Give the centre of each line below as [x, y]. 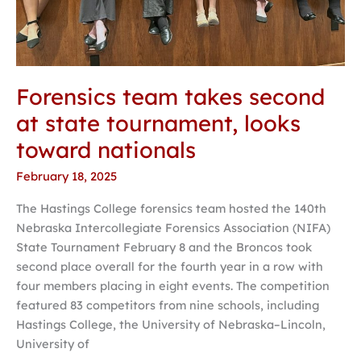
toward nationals [106, 149]
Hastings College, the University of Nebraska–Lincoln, [171, 324]
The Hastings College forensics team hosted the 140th [171, 208]
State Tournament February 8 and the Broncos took [164, 247]
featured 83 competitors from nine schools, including [168, 305]
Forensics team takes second [170, 96]
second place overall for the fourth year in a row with [170, 266]
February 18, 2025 [66, 176]
